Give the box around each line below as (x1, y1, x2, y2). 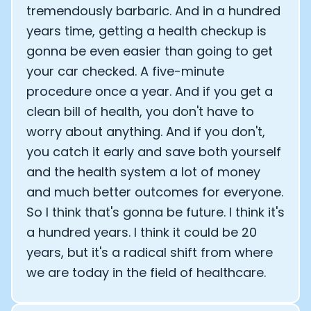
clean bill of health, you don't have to (26, 103, 254, 120)
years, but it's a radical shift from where (26, 244, 273, 261)
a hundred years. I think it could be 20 (26, 224, 257, 241)
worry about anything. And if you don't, (26, 123, 265, 140)
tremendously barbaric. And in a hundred (26, 2, 280, 19)
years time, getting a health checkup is (26, 22, 267, 40)
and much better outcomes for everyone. (26, 183, 283, 201)
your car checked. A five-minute (26, 62, 224, 80)
